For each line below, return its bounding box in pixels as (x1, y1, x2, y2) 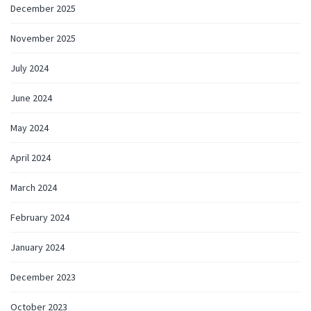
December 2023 (10, 270, 76, 283)
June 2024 (10, 91, 52, 104)
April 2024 (10, 151, 51, 164)
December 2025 (10, 1, 76, 15)
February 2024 (10, 210, 69, 224)
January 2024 (10, 240, 65, 253)
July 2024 (10, 61, 49, 74)
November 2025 (10, 31, 76, 44)
